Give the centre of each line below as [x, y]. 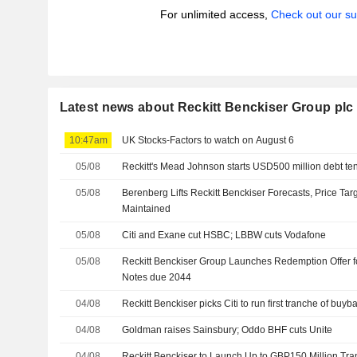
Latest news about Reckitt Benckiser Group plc [206, 107]
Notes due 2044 [157, 277]
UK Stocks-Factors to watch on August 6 [208, 140]
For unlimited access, [215, 14]
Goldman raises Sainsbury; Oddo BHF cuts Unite [228, 330]
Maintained [147, 209]
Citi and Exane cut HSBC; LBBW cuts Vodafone [224, 235]
